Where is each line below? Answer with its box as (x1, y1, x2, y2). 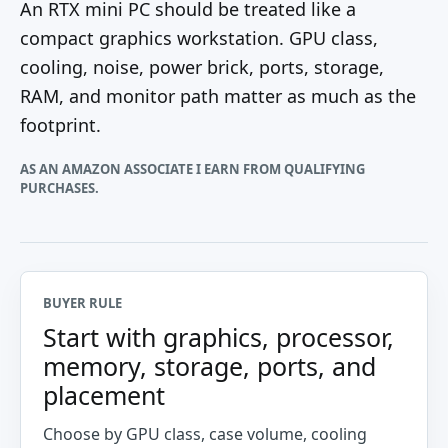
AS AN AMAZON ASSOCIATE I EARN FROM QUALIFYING (20, 160, 365, 178)
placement (43, 378, 165, 412)
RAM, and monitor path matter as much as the (20, 84, 416, 108)
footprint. (20, 113, 101, 137)
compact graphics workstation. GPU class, (20, 26, 378, 50)
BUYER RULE (43, 294, 122, 312)
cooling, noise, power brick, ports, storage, (20, 55, 384, 79)
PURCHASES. (20, 179, 99, 197)
